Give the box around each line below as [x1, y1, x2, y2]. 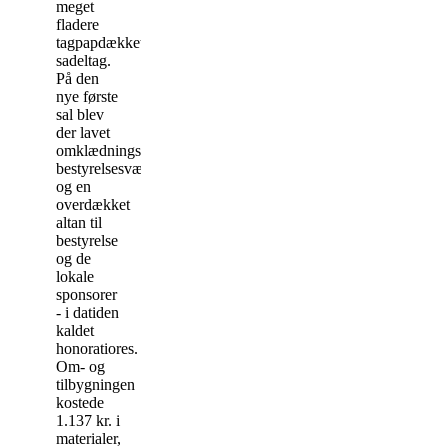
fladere [56, 15, 99, 33]
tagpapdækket [56, 33, 144, 51]
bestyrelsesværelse [56, 159, 172, 177]
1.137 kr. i [56, 411, 120, 429]
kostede [56, 393, 104, 411]
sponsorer [56, 285, 117, 303]
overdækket [56, 195, 130, 213]
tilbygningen [56, 375, 135, 393]
